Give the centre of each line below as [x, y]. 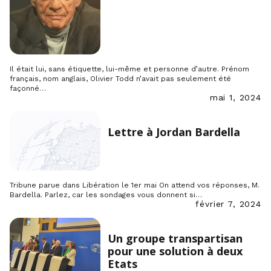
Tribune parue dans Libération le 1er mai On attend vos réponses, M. [135, 185]
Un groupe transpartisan [175, 239]
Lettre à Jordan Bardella [174, 132]
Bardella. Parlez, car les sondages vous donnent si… [106, 195]
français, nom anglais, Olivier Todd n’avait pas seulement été [120, 78]
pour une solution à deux [175, 251]
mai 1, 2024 [235, 97]
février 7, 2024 [228, 204]
